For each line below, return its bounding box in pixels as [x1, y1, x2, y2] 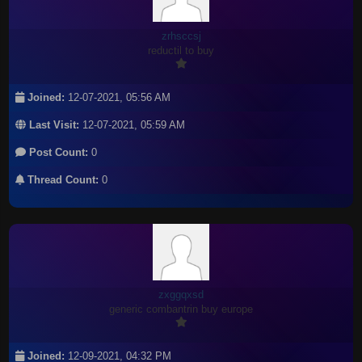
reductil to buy [148, 44, 214, 57]
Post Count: [26, 146, 89, 158]
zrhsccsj [161, 30, 201, 42]
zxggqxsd [158, 288, 204, 301]
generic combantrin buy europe [109, 303, 253, 315]
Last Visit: [26, 119, 80, 131]
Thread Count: [24, 174, 99, 186]
